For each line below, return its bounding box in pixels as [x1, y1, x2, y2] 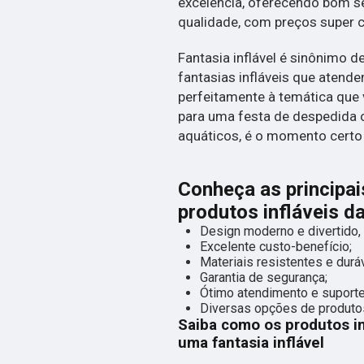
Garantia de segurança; [199, 269, 327, 285]
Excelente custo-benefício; [199, 238, 352, 254]
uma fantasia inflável [178, 333, 324, 352]
